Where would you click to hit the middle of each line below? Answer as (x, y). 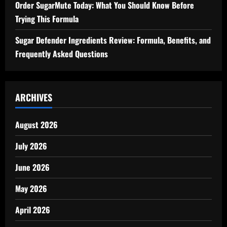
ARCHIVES (34, 97)
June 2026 (32, 167)
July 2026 (31, 146)
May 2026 (31, 188)
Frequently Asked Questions (62, 54)
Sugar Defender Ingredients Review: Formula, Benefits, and (113, 40)
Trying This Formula (47, 19)
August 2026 (36, 125)
